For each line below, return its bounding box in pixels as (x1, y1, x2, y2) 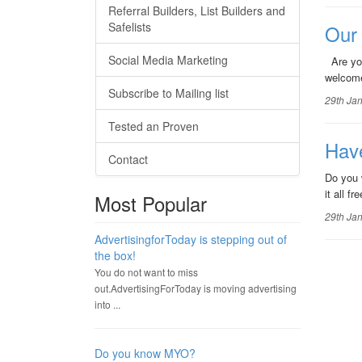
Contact (108, 151, 148, 167)
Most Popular (95, 189, 207, 217)
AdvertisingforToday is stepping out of (95, 231, 287, 247)
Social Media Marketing (108, 52, 228, 68)
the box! (95, 247, 136, 263)
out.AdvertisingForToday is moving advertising (95, 281, 297, 295)
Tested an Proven (108, 118, 199, 134)
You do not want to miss (95, 265, 198, 279)
